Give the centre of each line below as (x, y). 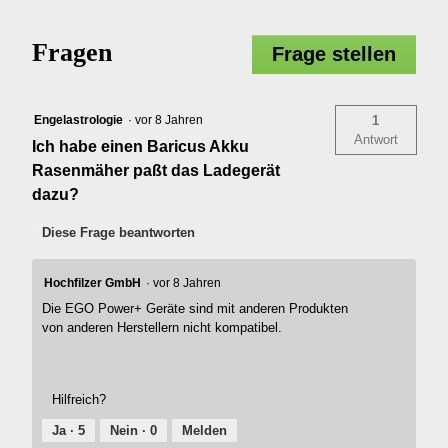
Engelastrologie (79, 120)
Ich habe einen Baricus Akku (141, 147)
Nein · (130, 430)
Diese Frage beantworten (119, 233)
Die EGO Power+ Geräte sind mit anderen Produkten (195, 309)
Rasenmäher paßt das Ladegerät (156, 171)
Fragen (72, 53)
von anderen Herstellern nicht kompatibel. (162, 328)
